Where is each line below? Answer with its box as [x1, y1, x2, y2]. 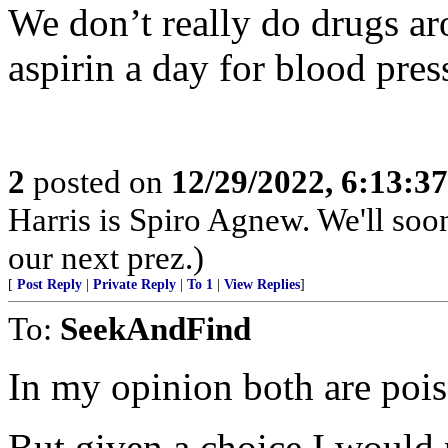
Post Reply [17, 277, 82, 292]
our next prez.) [8, 239, 204, 276]
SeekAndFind [60, 310, 251, 347]
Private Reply [93, 277, 176, 292]
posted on [25, 163, 171, 200]
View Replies [224, 277, 300, 292]
